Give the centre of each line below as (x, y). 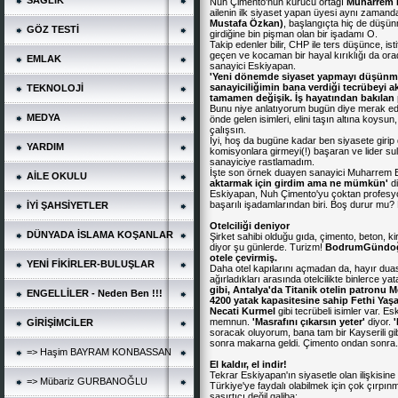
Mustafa (228, 23)
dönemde (257, 76)
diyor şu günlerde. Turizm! (267, 247)
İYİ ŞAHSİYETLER (68, 205)
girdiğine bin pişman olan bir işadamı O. (294, 34)
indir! (275, 364)
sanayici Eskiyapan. (253, 66)
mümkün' (366, 183)
